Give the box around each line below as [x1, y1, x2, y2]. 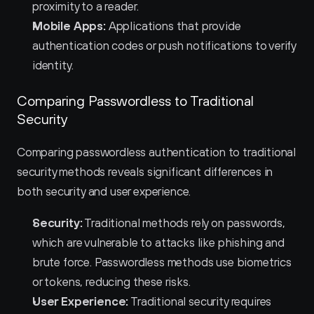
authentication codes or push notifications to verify [32, 39, 296, 53]
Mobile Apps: [32, 19, 106, 33]
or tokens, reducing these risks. [32, 275, 191, 289]
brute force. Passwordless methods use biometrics [32, 255, 292, 269]
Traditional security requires [128, 294, 272, 308]
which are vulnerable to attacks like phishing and [32, 235, 285, 250]
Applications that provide [105, 19, 241, 33]
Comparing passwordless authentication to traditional [17, 145, 296, 159]
